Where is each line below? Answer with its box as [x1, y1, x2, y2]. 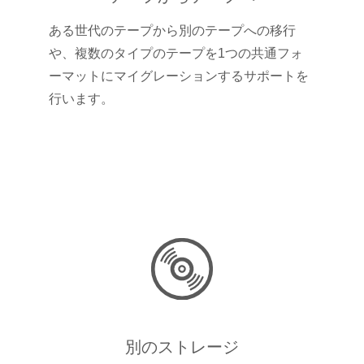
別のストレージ [125, 338, 239, 357]
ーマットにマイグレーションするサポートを [49, 68, 309, 83]
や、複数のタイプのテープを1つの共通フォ [49, 45, 303, 60]
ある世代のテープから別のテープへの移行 [49, 23, 296, 37]
